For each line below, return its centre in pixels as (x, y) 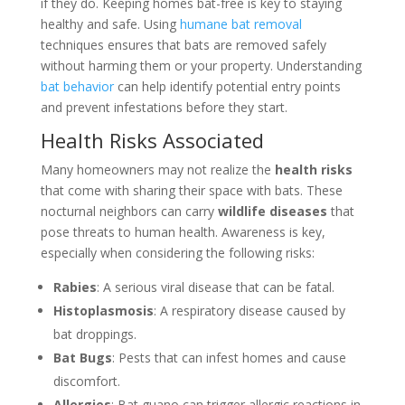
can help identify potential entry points (227, 87)
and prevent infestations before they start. (164, 108)
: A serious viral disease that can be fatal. (215, 287)
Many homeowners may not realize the (157, 170)
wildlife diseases (272, 212)
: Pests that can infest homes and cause (229, 358)
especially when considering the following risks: (177, 253)
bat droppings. (94, 334)
